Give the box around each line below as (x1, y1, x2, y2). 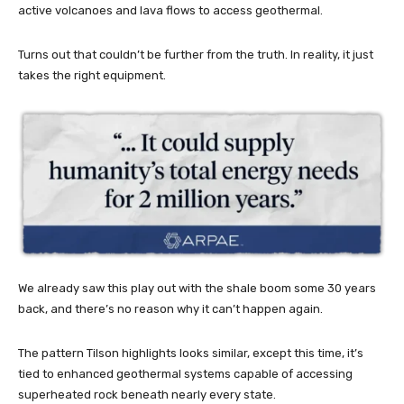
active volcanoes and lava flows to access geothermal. (18, 3, 323, 17)
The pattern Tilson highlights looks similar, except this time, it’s (18, 346, 363, 361)
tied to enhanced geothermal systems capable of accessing (18, 367, 353, 381)
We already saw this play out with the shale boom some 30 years (18, 281, 376, 296)
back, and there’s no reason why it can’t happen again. (18, 302, 323, 317)
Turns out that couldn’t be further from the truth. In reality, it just (18, 47, 373, 61)
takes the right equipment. (18, 68, 166, 82)
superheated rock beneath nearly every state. (18, 388, 276, 402)
